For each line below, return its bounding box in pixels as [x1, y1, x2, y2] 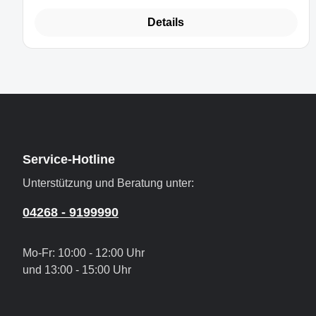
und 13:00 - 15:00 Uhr [23, 264, 131, 276]
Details [147, 16, 185, 29]
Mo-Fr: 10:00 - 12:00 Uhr [23, 247, 145, 260]
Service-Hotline [23, 152, 115, 167]
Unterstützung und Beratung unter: [23, 177, 194, 190]
